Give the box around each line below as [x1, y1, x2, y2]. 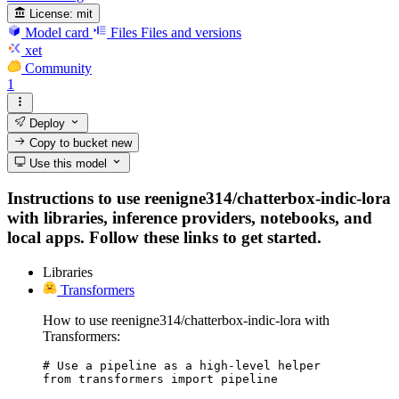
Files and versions [141, 25, 241, 41]
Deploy [26, 116, 66, 130]
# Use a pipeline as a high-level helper [43, 358, 321, 372]
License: [29, 7, 74, 21]
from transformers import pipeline [43, 371, 278, 386]
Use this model [26, 156, 108, 170]
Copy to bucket [26, 136, 112, 151]
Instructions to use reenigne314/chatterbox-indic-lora [7, 189, 391, 208]
